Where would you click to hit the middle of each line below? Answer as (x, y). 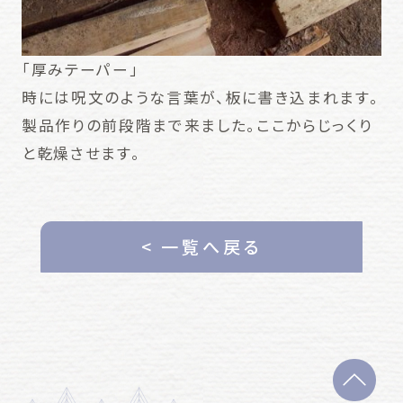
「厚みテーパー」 (80, 69)
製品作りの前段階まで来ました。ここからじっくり (197, 125)
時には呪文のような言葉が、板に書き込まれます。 (200, 97)
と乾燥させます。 (81, 152)
